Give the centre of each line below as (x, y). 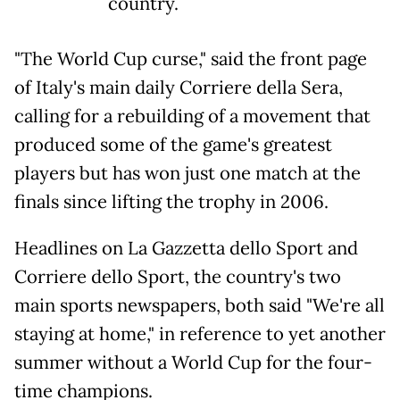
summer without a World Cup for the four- (193, 363)
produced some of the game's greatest (173, 145)
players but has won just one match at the (187, 174)
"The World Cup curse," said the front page (191, 59)
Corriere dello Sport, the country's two (178, 277)
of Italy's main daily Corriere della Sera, (179, 88)
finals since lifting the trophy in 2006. (171, 202)
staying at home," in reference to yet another (200, 334)
